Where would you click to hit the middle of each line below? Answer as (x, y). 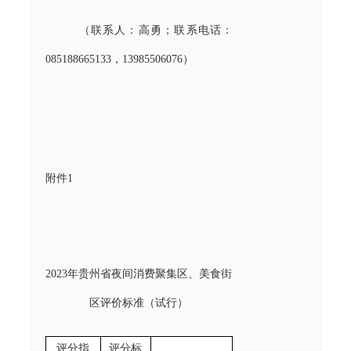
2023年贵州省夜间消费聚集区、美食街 (139, 273)
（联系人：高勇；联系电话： (156, 30)
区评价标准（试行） (139, 302)
